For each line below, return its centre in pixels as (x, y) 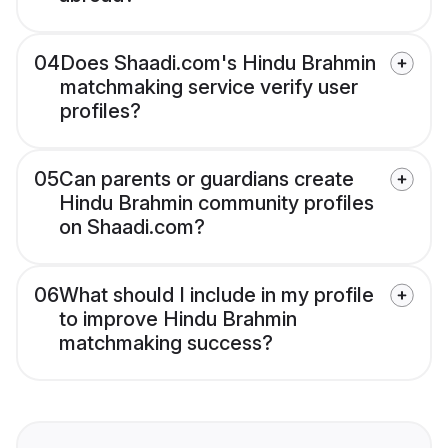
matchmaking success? (166, 343)
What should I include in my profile (216, 295)
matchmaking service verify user (209, 87)
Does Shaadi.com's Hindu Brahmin (218, 63)
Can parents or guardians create (206, 179)
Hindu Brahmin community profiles (216, 203)
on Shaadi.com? (132, 227)
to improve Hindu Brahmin (178, 319)
